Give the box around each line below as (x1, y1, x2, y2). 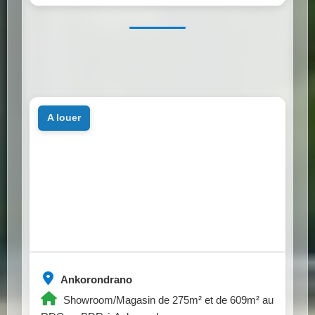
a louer (53, 112, 81, 124)
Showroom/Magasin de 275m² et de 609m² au (60, 293, 274, 306)
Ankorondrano (58, 273, 132, 285)
